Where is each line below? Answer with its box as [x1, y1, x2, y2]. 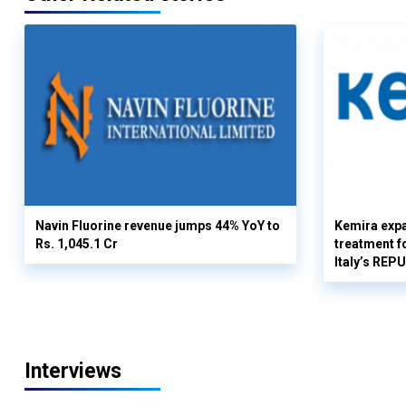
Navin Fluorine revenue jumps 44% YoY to [35, 218, 280, 233]
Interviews [24, 359, 121, 383]
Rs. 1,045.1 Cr [35, 237, 118, 251]
